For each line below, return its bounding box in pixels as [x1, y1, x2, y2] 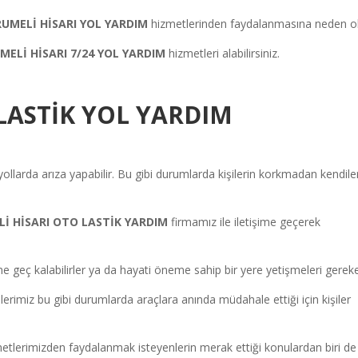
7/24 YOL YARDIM [70, 45, 169, 61]
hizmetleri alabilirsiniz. [169, 45, 280, 61]
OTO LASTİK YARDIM [53, 213, 172, 229]
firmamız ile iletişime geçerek [171, 213, 321, 229]
